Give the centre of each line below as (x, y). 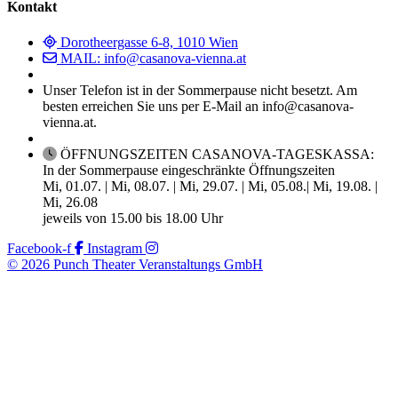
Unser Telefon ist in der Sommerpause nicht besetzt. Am (200, 90)
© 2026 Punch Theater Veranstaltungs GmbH (135, 264)
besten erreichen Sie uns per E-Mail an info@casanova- (198, 106)
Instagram (115, 248)
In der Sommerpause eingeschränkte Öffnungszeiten (189, 170)
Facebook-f (39, 248)
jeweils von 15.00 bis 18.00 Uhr (133, 218)
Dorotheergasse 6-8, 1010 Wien (149, 42)
